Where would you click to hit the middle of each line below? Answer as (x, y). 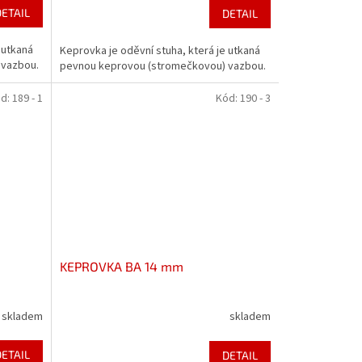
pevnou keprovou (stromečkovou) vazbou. (162, 66)
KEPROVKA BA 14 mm (121, 266)
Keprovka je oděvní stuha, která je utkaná (160, 51)
